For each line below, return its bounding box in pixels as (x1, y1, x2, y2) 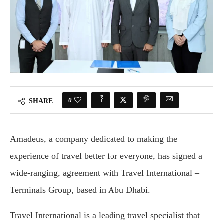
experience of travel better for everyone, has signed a (10, 151, 202, 161)
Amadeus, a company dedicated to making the (10, 134, 177, 144)
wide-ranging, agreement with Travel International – (10, 168, 199, 178)
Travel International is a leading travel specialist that (10, 210, 200, 221)
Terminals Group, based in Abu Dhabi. (10, 185, 150, 195)
